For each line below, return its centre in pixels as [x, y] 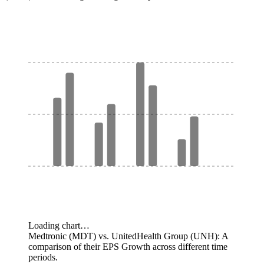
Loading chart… [59, 225]
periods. [43, 257]
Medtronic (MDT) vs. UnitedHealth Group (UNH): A [128, 236]
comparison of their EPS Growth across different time [128, 246]
